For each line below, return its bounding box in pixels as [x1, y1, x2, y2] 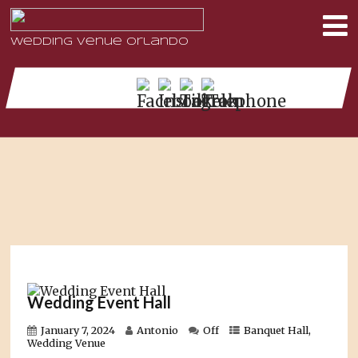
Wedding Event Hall [27, 292, 172, 312]
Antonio [137, 323, 179, 336]
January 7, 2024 [41, 323, 116, 336]
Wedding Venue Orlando [10, 37, 189, 47]
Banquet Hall [244, 323, 309, 336]
